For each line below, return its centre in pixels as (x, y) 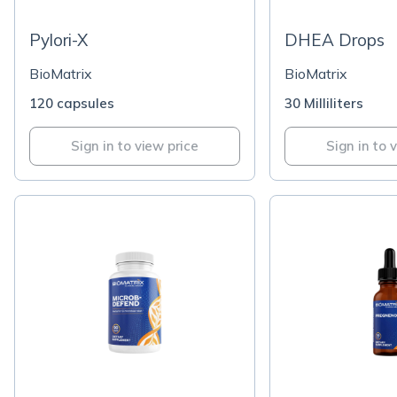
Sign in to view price (135, 146)
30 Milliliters (324, 103)
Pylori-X (59, 40)
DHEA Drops (335, 40)
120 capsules (72, 103)
